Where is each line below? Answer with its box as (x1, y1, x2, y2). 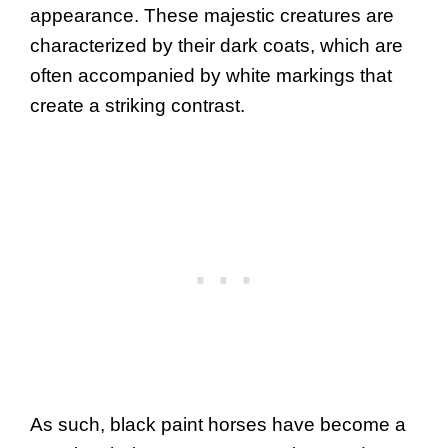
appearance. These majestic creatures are (30, 5, 394, 27)
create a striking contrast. (30, 95, 245, 117)
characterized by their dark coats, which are (30, 35, 403, 57)
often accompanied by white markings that (30, 65, 392, 87)
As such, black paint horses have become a (30, 413, 406, 435)
